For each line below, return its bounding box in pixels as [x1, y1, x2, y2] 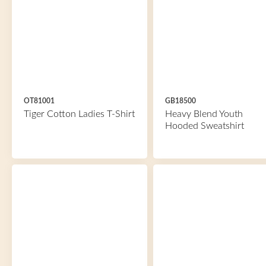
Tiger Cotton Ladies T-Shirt [24, 109, 135, 119]
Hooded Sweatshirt [164, 121, 244, 131]
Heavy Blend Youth [164, 109, 243, 119]
